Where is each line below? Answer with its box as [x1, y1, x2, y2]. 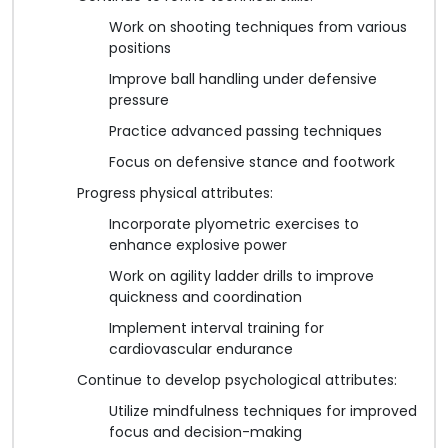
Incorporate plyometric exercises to [109, 213, 359, 234]
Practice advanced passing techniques [109, 120, 382, 141]
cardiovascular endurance [109, 338, 293, 359]
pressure [109, 89, 169, 110]
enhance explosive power [109, 234, 287, 255]
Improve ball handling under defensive [109, 68, 377, 89]
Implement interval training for [109, 317, 324, 338]
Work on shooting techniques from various [109, 16, 407, 37]
